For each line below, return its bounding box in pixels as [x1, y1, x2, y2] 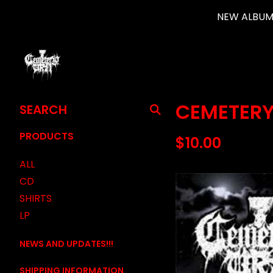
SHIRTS [19, 191, 52, 205]
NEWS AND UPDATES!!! [19, 238, 113, 250]
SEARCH [19, 97, 57, 111]
